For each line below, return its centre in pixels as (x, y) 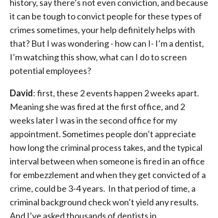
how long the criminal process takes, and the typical (106, 147)
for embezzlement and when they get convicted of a (108, 175)
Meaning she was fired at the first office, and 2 (97, 107)
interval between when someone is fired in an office (107, 161)
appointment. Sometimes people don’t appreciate (103, 134)
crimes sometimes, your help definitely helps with (102, 30)
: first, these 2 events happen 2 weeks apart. (116, 93)
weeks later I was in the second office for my (93, 120)
